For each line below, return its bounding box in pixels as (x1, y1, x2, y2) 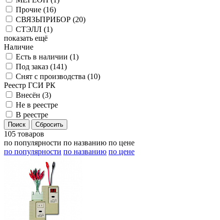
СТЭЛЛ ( (16, 25, 46, 34)
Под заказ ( (16, 62, 53, 71)
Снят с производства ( (16, 72, 90, 81)
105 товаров (4, 130, 44, 138)
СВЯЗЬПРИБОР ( (16, 15, 75, 24)
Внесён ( (16, 91, 45, 100)
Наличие (4, 43, 33, 52)
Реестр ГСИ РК (4, 81, 55, 90)
